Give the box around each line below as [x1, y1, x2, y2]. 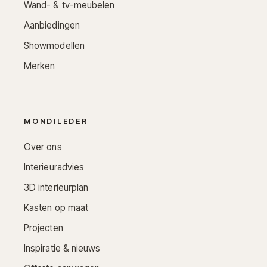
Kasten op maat [24, 201, 89, 213]
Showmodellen [24, 39, 85, 51]
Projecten [24, 222, 63, 234]
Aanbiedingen [24, 19, 80, 31]
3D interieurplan [24, 181, 89, 193]
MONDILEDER [24, 116, 88, 126]
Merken [24, 60, 55, 72]
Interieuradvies [24, 161, 85, 173]
